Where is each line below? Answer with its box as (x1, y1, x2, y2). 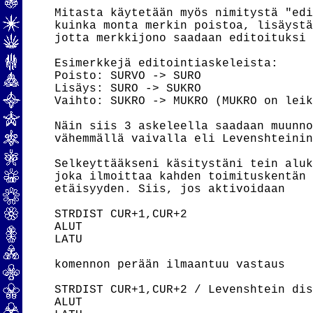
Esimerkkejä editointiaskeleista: (54, 57, 279, 70)
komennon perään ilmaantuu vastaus (54, 259, 286, 271)
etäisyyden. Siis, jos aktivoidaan (54, 183, 286, 196)
